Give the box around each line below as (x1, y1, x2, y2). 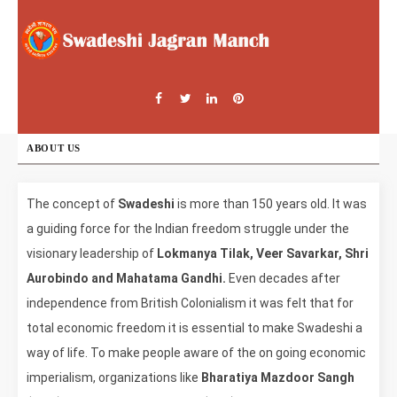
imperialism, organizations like (27, 370, 201, 385)
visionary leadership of (27, 245, 157, 261)
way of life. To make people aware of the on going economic (27, 345, 366, 360)
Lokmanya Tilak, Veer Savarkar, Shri (157, 245, 369, 261)
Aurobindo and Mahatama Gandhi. (27, 270, 226, 285)
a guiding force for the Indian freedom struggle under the (27, 221, 349, 236)
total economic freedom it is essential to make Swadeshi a (27, 320, 362, 335)
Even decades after (226, 270, 340, 285)
